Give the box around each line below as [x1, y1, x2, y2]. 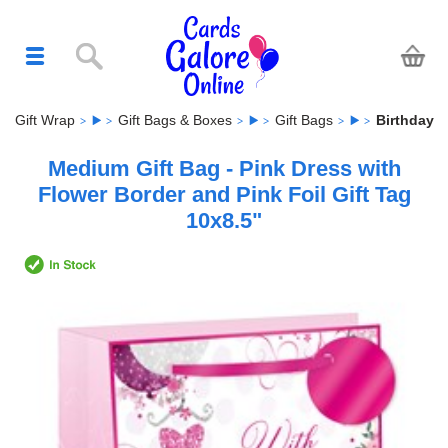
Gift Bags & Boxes [117, 111, 232, 128]
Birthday [375, 111, 434, 128]
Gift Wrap [14, 111, 75, 128]
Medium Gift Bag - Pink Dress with [47, 155, 401, 181]
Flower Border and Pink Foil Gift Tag [37, 181, 411, 207]
